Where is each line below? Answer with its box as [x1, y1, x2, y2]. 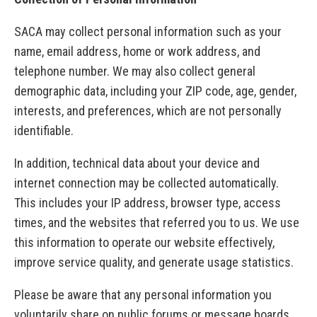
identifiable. [14, 123, 74, 139]
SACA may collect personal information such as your [14, 24, 282, 40]
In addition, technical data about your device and [14, 156, 260, 171]
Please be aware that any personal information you [14, 287, 272, 303]
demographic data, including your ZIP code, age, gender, [14, 83, 296, 99]
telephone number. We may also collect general [14, 64, 255, 79]
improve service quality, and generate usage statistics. [14, 255, 294, 270]
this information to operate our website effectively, [14, 235, 275, 250]
